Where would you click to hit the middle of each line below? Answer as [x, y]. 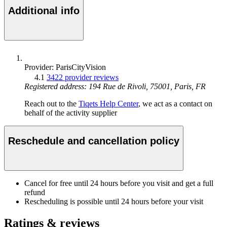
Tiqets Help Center [108, 103]
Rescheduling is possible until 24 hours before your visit [114, 201]
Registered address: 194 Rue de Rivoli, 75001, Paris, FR [115, 86]
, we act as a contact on [175, 103]
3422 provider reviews [83, 77]
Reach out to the [51, 103]
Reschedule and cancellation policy [94, 141]
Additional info [44, 11]
